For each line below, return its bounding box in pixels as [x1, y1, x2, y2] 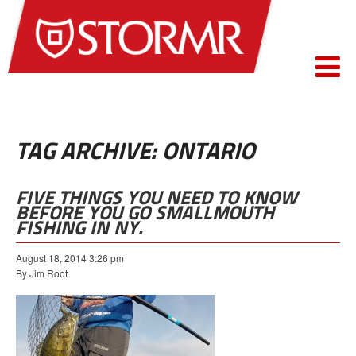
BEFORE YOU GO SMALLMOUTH [16, 201, 274, 224]
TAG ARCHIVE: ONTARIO [16, 136, 255, 165]
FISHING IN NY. [16, 216, 143, 239]
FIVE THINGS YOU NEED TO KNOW [16, 186, 298, 209]
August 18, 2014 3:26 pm [16, 251, 124, 265]
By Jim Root [16, 266, 68, 280]
